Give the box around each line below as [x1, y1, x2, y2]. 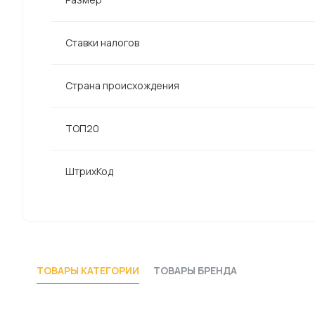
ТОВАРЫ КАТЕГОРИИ [37, 264, 139, 278]
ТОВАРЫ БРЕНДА [153, 264, 237, 278]
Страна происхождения [65, 79, 179, 92]
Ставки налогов [65, 36, 139, 49]
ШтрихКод [65, 165, 113, 178]
